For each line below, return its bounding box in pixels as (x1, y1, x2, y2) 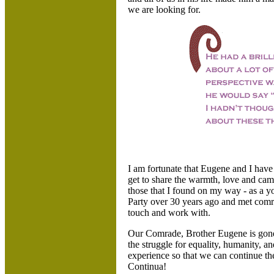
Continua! (128, 261, 166, 272)
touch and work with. (128, 207, 210, 218)
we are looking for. (128, 4, 201, 15)
